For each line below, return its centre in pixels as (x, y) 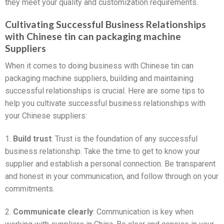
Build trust (32, 138)
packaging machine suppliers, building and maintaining (99, 78)
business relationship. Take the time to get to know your (102, 151)
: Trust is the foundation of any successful (124, 138)
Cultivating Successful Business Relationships (105, 24)
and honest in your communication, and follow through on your (112, 176)
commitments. (30, 188)
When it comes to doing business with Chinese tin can (99, 66)
